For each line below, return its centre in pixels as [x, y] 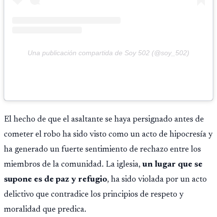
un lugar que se [171, 165]
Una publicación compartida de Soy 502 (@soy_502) [108, 53]
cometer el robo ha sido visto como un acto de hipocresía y [108, 135]
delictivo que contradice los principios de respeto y [94, 195]
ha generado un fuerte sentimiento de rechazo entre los [102, 150]
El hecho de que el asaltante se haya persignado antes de [104, 120]
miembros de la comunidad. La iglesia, [72, 165]
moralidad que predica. [45, 210]
